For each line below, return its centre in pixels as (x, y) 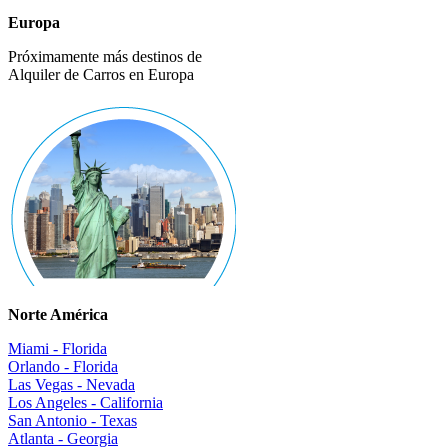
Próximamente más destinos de (105, 57)
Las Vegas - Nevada (71, 385)
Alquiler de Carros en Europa (101, 75)
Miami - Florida (57, 349)
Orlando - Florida (63, 367)
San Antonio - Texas (72, 421)
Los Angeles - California (85, 403)
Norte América (58, 315)
